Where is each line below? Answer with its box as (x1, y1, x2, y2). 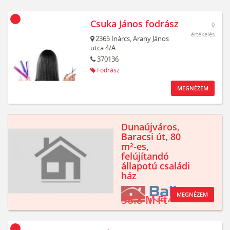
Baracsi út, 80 (121, 130, 181, 143)
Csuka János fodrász (90, 17, 179, 30)
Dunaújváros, (121, 121, 180, 133)
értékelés (191, 30, 215, 38)
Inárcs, (111, 34, 131, 43)
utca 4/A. (90, 43, 117, 52)
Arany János (133, 34, 169, 43)
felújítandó (121, 150, 169, 162)
